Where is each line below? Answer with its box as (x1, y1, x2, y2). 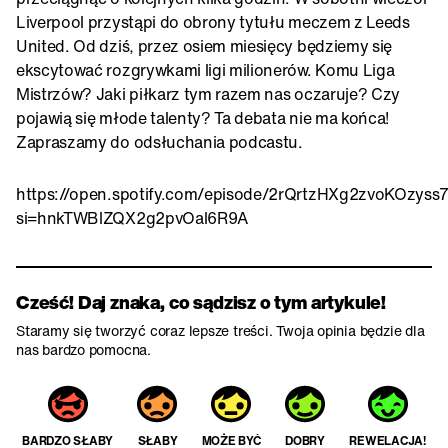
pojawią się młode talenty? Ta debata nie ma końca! (16, 105, 389, 130)
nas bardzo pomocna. (16, 338, 152, 360)
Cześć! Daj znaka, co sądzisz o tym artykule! (16, 288, 387, 315)
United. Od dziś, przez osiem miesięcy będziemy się (16, 33, 392, 58)
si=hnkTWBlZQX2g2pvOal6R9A (16, 205, 248, 230)
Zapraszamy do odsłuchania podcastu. (16, 129, 303, 154)
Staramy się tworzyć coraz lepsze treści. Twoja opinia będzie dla (16, 319, 425, 341)
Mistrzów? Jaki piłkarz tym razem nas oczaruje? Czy (16, 81, 400, 106)
